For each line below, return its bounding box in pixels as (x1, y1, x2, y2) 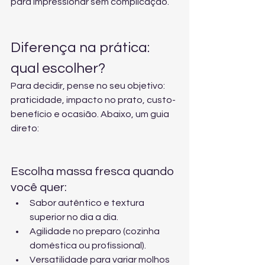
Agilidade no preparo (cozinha (30, 227, 161, 236)
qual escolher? (11, 61, 105, 76)
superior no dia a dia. (30, 212, 118, 222)
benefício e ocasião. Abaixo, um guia (11, 109, 171, 119)
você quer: (11, 182, 67, 193)
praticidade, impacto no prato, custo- (11, 95, 176, 105)
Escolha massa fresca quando (11, 166, 176, 177)
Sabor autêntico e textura (30, 198, 146, 208)
